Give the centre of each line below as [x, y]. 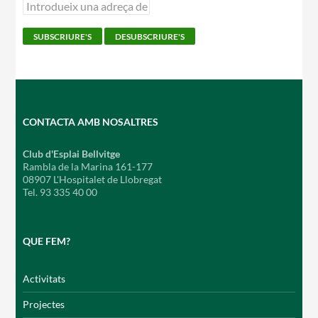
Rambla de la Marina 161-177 [88, 166]
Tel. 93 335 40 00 [60, 192]
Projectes [44, 304]
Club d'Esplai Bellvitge [72, 153]
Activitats [44, 278]
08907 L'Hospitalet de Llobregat [93, 179]
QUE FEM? [47, 241]
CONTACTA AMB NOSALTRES [91, 121]
